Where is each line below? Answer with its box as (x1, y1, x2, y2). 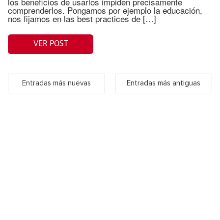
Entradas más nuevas (22, 80, 91, 87)
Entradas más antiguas (127, 80, 200, 87)
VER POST (33, 40, 68, 48)
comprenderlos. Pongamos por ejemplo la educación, (8, 3, 202, 16)
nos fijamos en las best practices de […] (8, 12, 156, 25)
